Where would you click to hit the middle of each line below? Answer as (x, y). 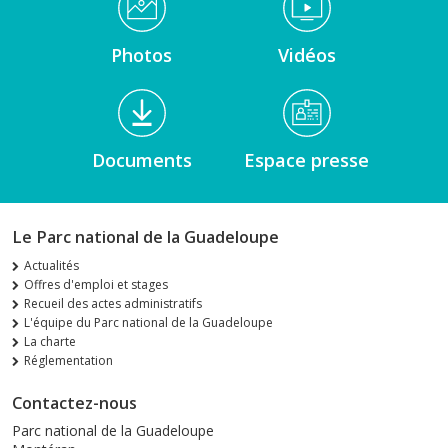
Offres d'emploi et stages (96, 285)
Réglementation (68, 361)
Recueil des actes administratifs (113, 304)
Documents (141, 160)
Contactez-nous (74, 403)
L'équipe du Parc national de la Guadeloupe (148, 323)
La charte (50, 342)
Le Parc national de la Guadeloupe (145, 237)
